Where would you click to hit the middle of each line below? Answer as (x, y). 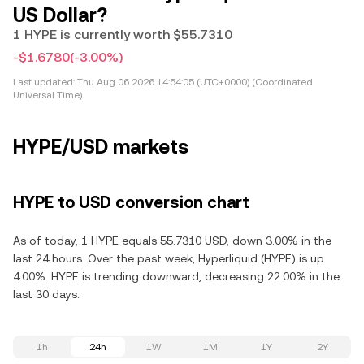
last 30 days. (46, 294)
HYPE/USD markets (101, 147)
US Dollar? (60, 15)
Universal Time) (48, 95)
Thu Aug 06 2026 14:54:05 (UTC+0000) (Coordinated (194, 82)
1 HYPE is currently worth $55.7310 (123, 34)
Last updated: (44, 82)
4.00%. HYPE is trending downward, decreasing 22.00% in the (176, 276)
